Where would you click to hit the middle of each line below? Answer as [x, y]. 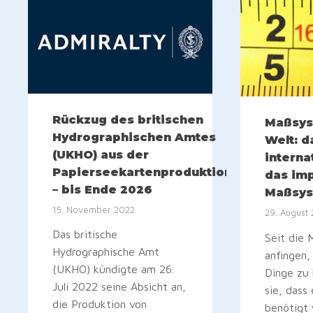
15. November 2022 [94, 210]
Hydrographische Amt [106, 252]
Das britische [85, 234]
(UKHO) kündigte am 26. [113, 269]
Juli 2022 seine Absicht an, [119, 287]
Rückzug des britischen [128, 120]
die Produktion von [100, 304]
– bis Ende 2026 [102, 190]
